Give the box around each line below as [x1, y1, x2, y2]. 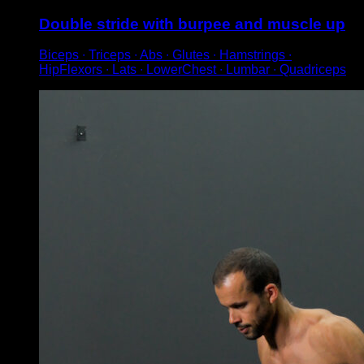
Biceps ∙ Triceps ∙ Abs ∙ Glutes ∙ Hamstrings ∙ [39, 48, 292, 63]
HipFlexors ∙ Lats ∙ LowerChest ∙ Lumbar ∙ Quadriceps [39, 63, 346, 77]
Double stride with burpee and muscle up [39, 15, 345, 32]
